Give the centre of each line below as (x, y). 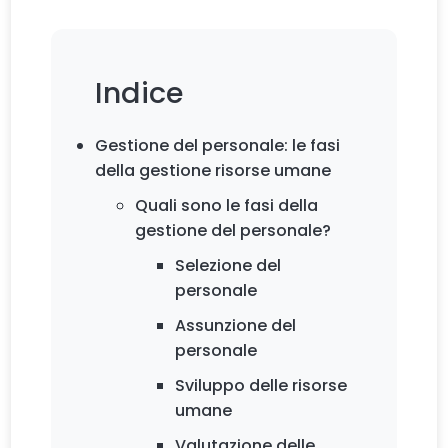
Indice (139, 92)
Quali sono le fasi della (227, 205)
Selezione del (228, 265)
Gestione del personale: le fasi (218, 145)
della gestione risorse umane (213, 170)
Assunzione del (236, 325)
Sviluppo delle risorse (261, 385)
